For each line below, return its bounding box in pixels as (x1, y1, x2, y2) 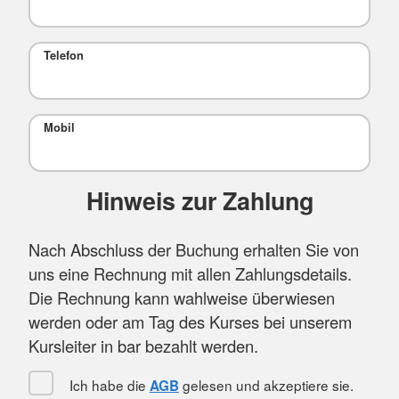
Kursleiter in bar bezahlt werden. (28, 334, 258, 358)
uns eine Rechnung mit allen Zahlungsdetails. (28, 262, 352, 286)
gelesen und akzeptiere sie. (178, 374, 354, 395)
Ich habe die (65, 374, 150, 395)
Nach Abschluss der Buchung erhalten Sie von (28, 238, 359, 262)
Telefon (43, 47, 84, 64)
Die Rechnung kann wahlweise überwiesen (28, 286, 335, 310)
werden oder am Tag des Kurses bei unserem (28, 310, 352, 334)
